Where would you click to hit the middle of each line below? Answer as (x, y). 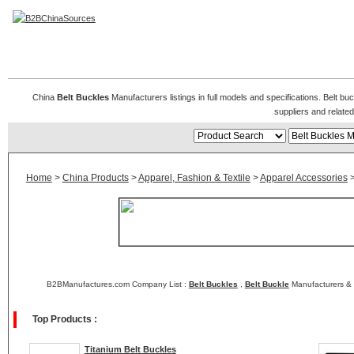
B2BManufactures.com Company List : (117, 284)
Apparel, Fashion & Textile (194, 178)
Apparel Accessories (303, 178)
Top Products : (64, 319)
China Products (95, 178)
